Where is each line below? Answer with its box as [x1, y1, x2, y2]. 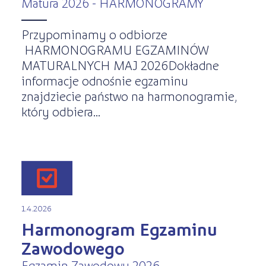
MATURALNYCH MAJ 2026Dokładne [21, 56, 219, 72]
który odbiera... [21, 103, 100, 119]
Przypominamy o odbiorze [21, 26, 167, 42]
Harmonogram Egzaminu [21, 218, 217, 240]
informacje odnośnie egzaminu [21, 72, 188, 88]
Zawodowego [21, 237, 125, 259]
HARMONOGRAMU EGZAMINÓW [21, 41, 209, 57]
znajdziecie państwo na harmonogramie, [21, 87, 237, 103]
